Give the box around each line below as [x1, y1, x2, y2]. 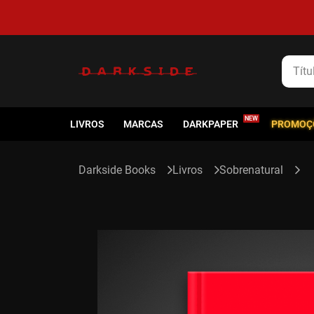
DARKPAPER [182, 118, 238, 130]
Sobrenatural [219, 163, 283, 177]
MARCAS [123, 118, 164, 130]
